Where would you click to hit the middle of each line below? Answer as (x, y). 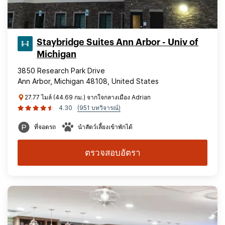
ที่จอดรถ (45, 127)
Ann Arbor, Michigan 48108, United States (88, 81)
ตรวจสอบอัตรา (113, 153)
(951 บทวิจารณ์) (99, 108)
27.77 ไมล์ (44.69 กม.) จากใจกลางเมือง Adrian (88, 97)
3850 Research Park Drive (61, 71)
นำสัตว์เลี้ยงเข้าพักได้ (105, 127)
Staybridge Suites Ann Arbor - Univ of (118, 42)
